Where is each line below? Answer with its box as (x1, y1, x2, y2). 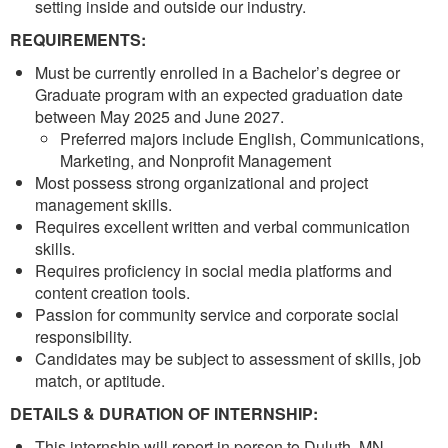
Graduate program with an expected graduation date (35, 83, 403, 106)
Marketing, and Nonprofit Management (60, 149, 331, 172)
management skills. (35, 193, 172, 216)
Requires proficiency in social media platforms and (35, 259, 392, 282)
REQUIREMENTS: (10, 28, 146, 51)
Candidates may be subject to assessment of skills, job (35, 347, 421, 370)
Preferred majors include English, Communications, (60, 127, 424, 150)
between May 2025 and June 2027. (35, 105, 284, 128)
